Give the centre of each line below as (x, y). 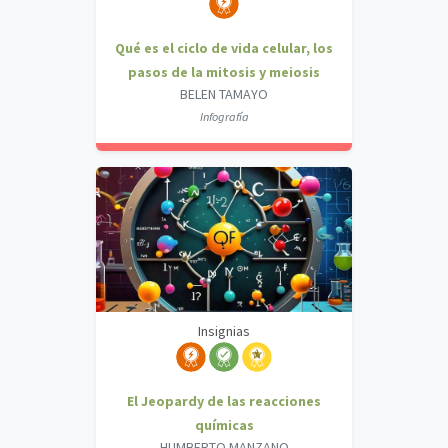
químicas (224, 425)
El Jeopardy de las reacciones (224, 401)
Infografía (224, 117)
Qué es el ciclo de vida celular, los (224, 48)
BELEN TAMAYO (224, 94)
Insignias (224, 331)
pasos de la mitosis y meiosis (224, 72)
